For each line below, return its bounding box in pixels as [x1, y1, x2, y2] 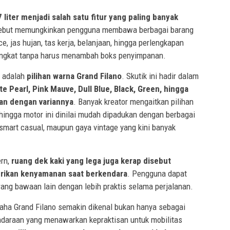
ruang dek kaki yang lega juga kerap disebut [11, 155, 171, 166]
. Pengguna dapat [127, 168, 187, 179]
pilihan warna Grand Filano [27, 70, 122, 81]
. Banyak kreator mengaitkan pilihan [73, 96, 194, 107]
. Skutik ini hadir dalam [122, 70, 199, 81]
